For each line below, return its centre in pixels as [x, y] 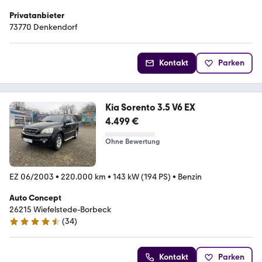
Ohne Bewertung [132, 141]
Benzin [190, 177]
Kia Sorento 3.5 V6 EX [150, 107]
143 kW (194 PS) [142, 177]
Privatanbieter [37, 15]
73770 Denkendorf [43, 27]
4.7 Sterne [27, 226]
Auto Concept [35, 198]
